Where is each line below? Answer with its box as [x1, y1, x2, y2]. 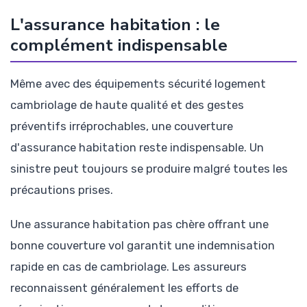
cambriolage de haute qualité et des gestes [10, 98, 244, 112]
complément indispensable [10, 34, 228, 58]
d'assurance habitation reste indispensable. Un [10, 140, 264, 155]
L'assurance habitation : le [10, 13, 220, 37]
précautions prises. [10, 183, 113, 197]
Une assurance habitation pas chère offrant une [10, 217, 269, 232]
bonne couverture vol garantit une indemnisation [10, 238, 275, 253]
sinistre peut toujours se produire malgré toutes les [10, 162, 288, 176]
